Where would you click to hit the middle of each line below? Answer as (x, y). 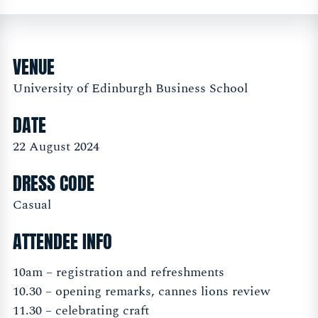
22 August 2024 (56, 146)
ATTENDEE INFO (62, 242)
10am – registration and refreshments (119, 273)
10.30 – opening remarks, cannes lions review (142, 292)
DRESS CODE (54, 183)
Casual (32, 205)
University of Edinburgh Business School (130, 88)
